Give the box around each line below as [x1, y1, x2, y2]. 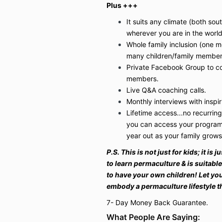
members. [126, 74, 161, 83]
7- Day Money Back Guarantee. [106, 198, 210, 207]
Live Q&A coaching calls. [126, 85, 206, 94]
